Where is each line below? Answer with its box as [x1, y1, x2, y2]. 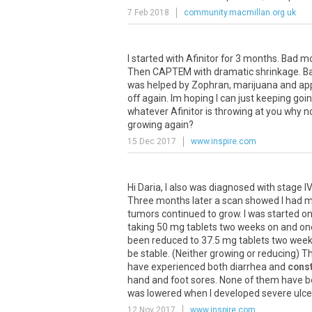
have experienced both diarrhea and [127, 261, 288, 272]
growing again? [127, 119, 194, 130]
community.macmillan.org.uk [184, 8, 296, 17]
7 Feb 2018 [127, 8, 169, 17]
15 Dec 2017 [127, 136, 176, 146]
